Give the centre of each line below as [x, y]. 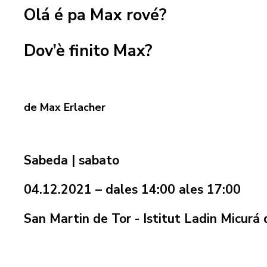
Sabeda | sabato [72, 161]
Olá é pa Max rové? [97, 15]
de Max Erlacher [65, 108]
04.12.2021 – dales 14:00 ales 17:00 [132, 190]
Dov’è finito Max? [88, 51]
